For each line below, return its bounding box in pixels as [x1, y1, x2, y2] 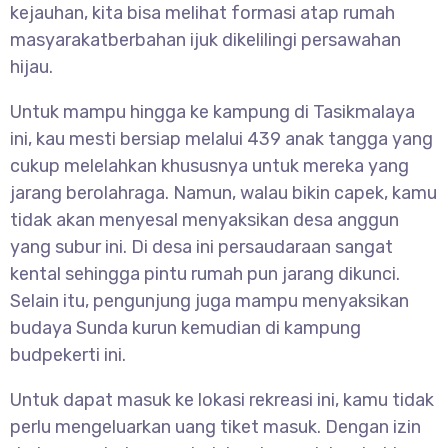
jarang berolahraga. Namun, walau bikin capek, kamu [10, 182, 437, 205]
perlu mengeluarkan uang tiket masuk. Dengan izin [10, 416, 421, 439]
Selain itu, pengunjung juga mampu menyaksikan [10, 290, 409, 313]
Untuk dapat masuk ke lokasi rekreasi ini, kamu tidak [10, 389, 434, 412]
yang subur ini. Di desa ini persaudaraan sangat [10, 236, 393, 259]
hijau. [10, 56, 53, 79]
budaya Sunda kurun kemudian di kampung [10, 317, 361, 340]
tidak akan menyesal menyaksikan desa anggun [10, 209, 399, 232]
